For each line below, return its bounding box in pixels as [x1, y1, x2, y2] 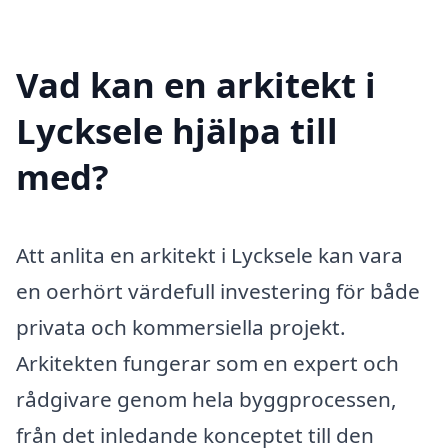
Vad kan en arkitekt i [16, 60, 376, 108]
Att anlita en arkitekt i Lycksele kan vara [16, 240, 403, 269]
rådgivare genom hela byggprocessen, [16, 384, 397, 413]
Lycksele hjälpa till [16, 106, 338, 154]
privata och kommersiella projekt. [16, 312, 346, 341]
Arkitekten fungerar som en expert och [16, 348, 399, 377]
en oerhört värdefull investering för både [16, 276, 420, 305]
